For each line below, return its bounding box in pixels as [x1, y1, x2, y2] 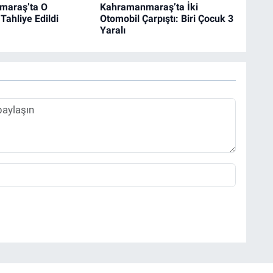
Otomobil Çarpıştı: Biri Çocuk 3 [99, 13, 233, 25]
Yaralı [99, 24, 126, 37]
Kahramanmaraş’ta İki [99, 1, 198, 13]
